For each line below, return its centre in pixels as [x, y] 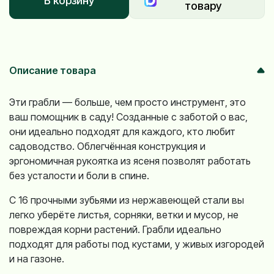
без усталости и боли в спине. [79, 176]
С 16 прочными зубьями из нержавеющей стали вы [127, 200]
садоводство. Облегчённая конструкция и [107, 146]
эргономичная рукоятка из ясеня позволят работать [130, 161]
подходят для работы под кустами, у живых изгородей [137, 244]
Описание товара [53, 70]
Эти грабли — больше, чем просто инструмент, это [128, 102]
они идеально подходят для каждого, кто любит [122, 131]
